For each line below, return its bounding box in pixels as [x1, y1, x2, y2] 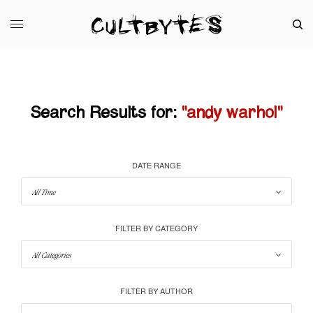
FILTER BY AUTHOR [120, 284, 193, 296]
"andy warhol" [181, 104, 283, 122]
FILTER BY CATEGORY [115, 221, 198, 233]
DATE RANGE [132, 159, 181, 170]
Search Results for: [30, 104, 177, 122]
